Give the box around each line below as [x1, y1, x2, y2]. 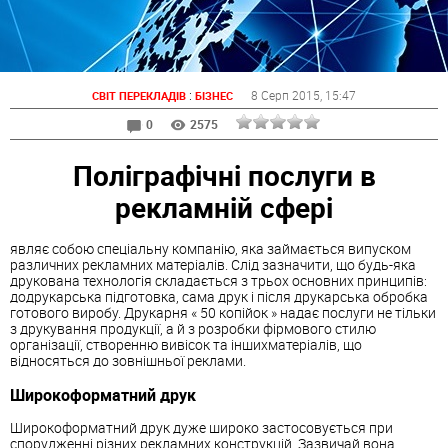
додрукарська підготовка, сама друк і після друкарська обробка [10, 287, 428, 307]
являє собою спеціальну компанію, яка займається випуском [10, 239, 411, 259]
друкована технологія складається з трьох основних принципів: [10, 271, 427, 291]
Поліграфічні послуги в [72, 155, 376, 194]
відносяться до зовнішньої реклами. [10, 351, 246, 371]
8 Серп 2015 [251, 87, 320, 103]
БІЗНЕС [195, 88, 233, 103]
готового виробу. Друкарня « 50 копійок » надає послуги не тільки [10, 303, 436, 323]
